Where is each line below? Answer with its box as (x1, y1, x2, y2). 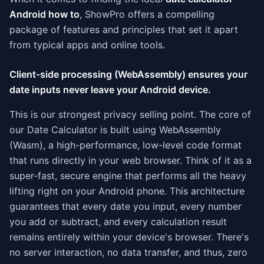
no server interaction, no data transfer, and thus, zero (9, 246, 247, 258)
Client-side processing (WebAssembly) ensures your (9, 68, 247, 80)
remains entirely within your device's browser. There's (9, 231, 249, 243)
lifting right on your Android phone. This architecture (9, 185, 245, 197)
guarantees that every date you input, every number (9, 200, 242, 212)
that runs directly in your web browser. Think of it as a (9, 154, 252, 166)
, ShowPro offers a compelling (80, 8, 214, 20)
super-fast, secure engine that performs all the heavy (9, 170, 246, 181)
